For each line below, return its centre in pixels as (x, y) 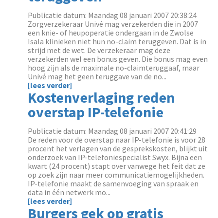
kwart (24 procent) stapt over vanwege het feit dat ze (117, 166)
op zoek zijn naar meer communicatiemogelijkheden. (116, 175)
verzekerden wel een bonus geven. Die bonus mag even (118, 59)
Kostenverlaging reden (101, 97)
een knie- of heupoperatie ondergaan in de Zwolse (111, 33)
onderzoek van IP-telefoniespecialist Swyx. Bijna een (115, 157)
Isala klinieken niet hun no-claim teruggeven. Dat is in (117, 41)
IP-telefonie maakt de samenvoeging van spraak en (113, 183)
